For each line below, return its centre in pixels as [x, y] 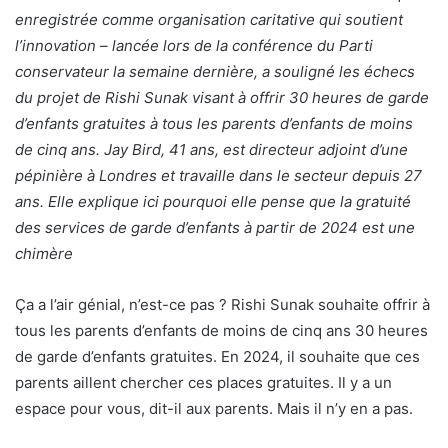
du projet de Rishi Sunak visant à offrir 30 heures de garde [222, 97]
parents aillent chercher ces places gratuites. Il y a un [203, 382]
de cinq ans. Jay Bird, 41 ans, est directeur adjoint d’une [211, 149]
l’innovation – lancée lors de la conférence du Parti [194, 45]
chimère [44, 253]
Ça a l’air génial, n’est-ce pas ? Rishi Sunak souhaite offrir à [222, 304]
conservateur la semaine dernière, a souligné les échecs [215, 71]
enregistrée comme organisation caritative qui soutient [209, 19]
